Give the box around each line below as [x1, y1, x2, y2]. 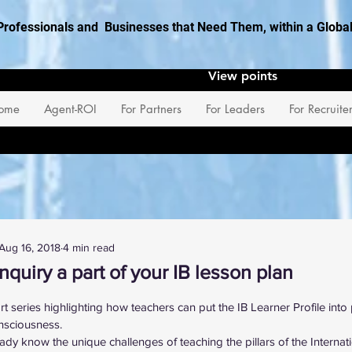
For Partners [121, 101, 181, 116]
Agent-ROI [44, 101, 97, 116]
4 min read [63, 240, 115, 254]
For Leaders [206, 101, 265, 116]
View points [208, 68, 277, 83]
